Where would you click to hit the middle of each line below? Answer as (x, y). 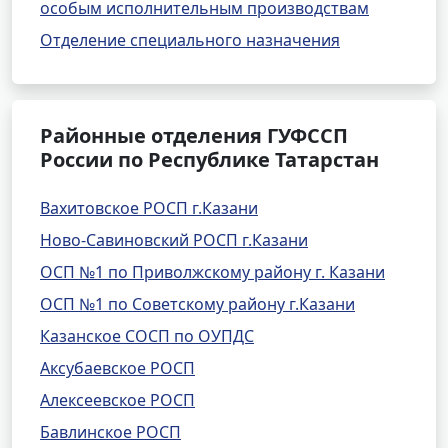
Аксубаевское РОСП (117, 368)
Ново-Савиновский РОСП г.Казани (174, 240)
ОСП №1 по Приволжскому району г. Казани (212, 272)
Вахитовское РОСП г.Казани (149, 208)
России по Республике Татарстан (209, 159)
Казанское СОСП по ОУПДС (147, 336)
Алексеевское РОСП (117, 400)
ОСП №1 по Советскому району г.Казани (197, 304)
